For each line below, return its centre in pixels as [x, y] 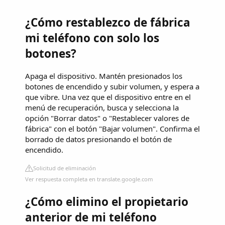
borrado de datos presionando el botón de [98, 139]
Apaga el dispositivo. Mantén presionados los [104, 76]
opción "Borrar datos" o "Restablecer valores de [107, 118]
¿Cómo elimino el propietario [107, 202]
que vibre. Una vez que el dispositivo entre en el [108, 97]
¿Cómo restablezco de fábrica [108, 23]
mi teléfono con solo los [92, 38]
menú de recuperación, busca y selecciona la [102, 107]
